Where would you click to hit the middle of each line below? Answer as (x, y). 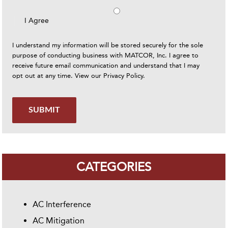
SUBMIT (45, 110)
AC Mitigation (59, 220)
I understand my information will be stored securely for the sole (108, 45)
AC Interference (62, 204)
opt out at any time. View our (58, 75)
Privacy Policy (123, 75)
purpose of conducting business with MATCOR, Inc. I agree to (106, 55)
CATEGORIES (114, 167)
